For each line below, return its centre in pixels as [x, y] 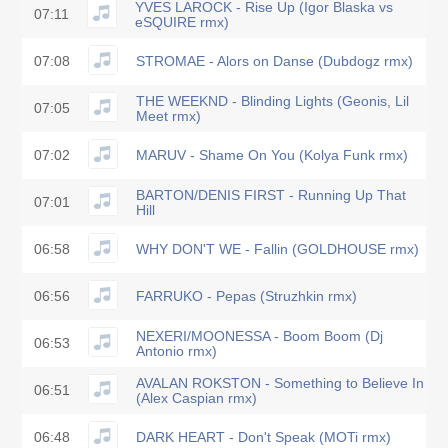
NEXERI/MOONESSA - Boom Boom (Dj [259, 336]
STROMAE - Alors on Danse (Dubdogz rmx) [274, 61]
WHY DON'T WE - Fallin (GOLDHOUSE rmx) [277, 249]
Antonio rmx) [176, 351]
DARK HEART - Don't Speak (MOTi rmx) [263, 437]
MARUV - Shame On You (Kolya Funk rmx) [272, 155]
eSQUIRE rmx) [182, 22]
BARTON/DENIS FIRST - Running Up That [271, 195]
